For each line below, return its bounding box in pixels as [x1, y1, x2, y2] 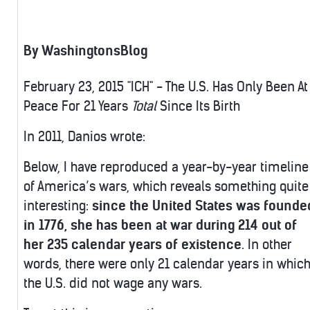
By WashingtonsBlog [24, 43, 147, 60]
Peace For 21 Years [24, 98, 131, 115]
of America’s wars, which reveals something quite [24, 179, 309, 195]
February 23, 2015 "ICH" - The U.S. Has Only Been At [24, 79, 308, 95]
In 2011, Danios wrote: [24, 129, 145, 145]
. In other [241, 237, 292, 253]
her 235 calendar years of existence [24, 237, 241, 253]
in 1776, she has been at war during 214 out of [24, 217, 297, 234]
